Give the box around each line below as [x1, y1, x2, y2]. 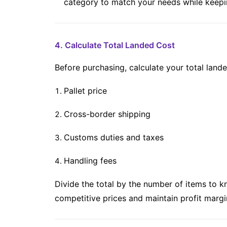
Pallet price [64, 86, 107, 96]
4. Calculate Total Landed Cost [55, 40, 175, 50]
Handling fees [64, 156, 117, 166]
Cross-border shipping [64, 109, 150, 119]
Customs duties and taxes [64, 132, 164, 142]
